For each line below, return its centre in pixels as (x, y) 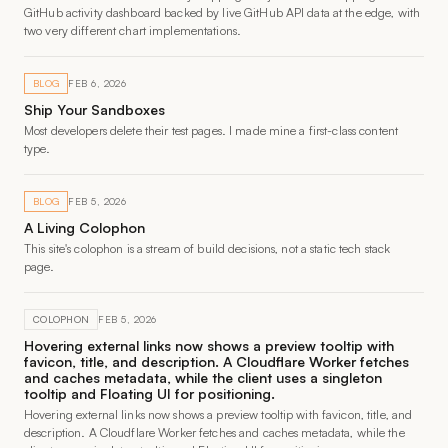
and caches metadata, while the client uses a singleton (203, 377)
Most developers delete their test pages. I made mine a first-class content (211, 130)
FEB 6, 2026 (97, 83)
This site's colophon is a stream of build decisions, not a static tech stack (207, 248)
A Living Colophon (84, 227)
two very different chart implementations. (133, 30)
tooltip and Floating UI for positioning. (149, 393)
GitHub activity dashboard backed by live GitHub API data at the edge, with (222, 12)
